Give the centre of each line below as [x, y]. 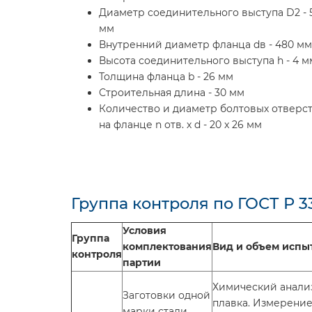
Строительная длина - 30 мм [172, 93]
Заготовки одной [166, 295]
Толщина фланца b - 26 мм [166, 77]
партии [142, 263]
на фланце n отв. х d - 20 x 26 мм [180, 125]
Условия [145, 231]
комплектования [167, 247]
